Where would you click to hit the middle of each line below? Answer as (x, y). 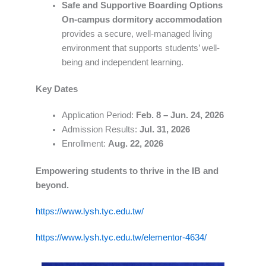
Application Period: (99, 115)
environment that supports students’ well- (140, 48)
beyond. (52, 186)
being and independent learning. (122, 62)
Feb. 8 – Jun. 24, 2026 (180, 115)
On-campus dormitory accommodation (142, 19)
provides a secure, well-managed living (137, 34)
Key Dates (57, 89)
